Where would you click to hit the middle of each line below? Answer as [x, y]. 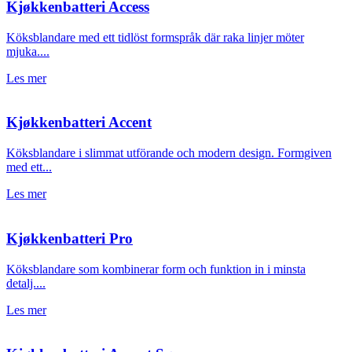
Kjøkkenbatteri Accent [79, 123]
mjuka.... [28, 51]
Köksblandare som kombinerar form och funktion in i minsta [156, 269]
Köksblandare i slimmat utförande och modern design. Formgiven [169, 153]
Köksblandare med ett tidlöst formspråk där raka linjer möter [155, 37]
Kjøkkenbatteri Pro [70, 238]
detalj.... [26, 283]
